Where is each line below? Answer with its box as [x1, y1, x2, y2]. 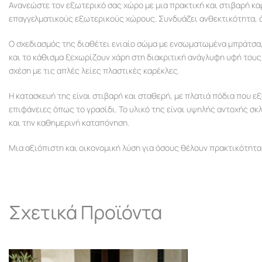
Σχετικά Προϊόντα [9, 199, 162, 225]
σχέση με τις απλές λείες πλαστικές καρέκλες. [9, 65, 180, 76]
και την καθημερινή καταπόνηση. [9, 117, 129, 128]
